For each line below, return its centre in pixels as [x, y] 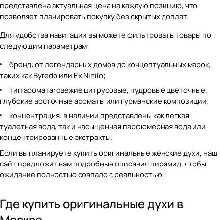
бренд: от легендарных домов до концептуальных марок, [110, 65]
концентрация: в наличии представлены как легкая [99, 116]
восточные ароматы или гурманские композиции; [122, 101]
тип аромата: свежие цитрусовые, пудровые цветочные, [108, 90]
